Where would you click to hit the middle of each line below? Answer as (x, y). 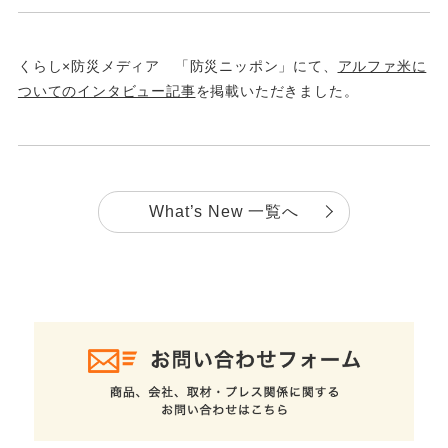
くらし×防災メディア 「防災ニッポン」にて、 (177, 65)
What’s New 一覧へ (224, 211)
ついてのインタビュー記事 (106, 90)
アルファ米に (382, 65)
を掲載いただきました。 (277, 90)
